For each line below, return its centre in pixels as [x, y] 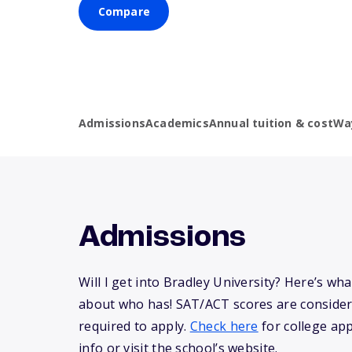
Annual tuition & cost [271, 123]
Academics [177, 123]
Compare [124, 12]
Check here [224, 326]
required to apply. [134, 326]
